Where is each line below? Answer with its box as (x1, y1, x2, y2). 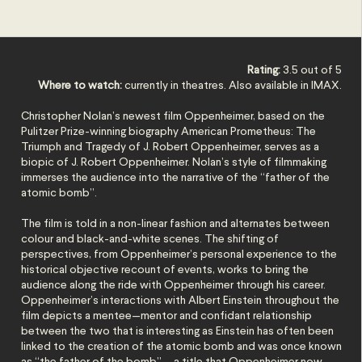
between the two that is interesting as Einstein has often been (21, 326, 335, 337)
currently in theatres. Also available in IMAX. (122, 80, 343, 91)
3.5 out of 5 (283, 65, 343, 76)
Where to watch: (38, 80, 123, 91)
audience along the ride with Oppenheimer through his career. (21, 280, 326, 291)
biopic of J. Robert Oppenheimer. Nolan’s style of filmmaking (21, 157, 327, 168)
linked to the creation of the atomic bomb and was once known (21, 341, 343, 352)
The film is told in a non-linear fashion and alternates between (21, 218, 330, 229)
